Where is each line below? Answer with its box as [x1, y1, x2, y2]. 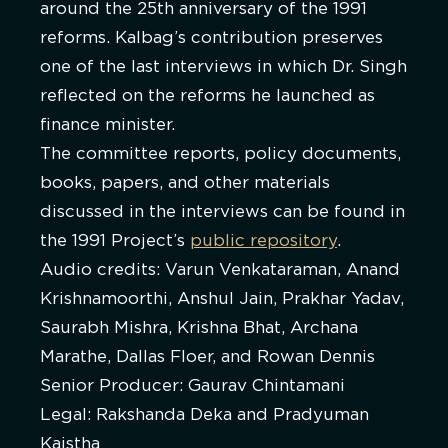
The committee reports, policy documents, [40, 145, 401, 162]
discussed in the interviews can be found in [40, 203, 405, 220]
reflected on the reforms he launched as [40, 87, 375, 104]
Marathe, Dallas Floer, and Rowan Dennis [40, 348, 375, 365]
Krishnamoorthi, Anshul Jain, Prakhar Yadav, [40, 290, 404, 307]
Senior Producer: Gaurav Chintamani [40, 377, 345, 394]
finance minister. [40, 116, 175, 133]
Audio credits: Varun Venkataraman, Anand [40, 261, 400, 278]
